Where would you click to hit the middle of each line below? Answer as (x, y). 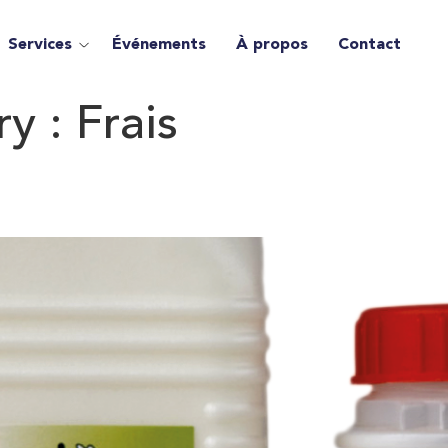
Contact (369, 45)
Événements (158, 45)
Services (39, 45)
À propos (271, 45)
